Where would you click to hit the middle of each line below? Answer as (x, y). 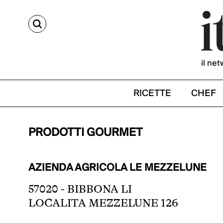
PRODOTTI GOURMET (86, 132)
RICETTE (152, 93)
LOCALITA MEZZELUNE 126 (103, 203)
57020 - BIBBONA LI (80, 189)
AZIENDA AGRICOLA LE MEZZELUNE (117, 168)
